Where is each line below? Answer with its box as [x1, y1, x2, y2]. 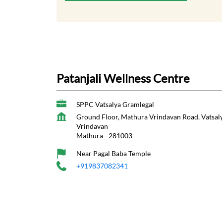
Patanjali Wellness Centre [56, 71, 190, 86]
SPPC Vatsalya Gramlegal [76, 100, 154, 109]
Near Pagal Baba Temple [76, 149, 151, 158]
